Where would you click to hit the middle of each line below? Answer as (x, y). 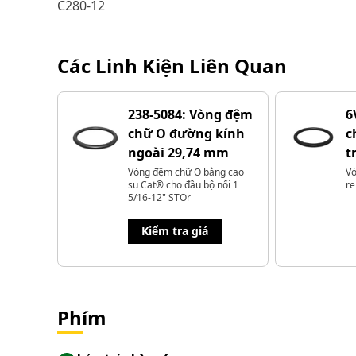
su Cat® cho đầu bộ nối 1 (183, 185)
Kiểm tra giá (175, 231)
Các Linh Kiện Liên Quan (172, 66)
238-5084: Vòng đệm (190, 114)
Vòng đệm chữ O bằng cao (186, 172)
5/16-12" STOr (159, 197)
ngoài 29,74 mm (178, 153)
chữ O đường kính (186, 133)
